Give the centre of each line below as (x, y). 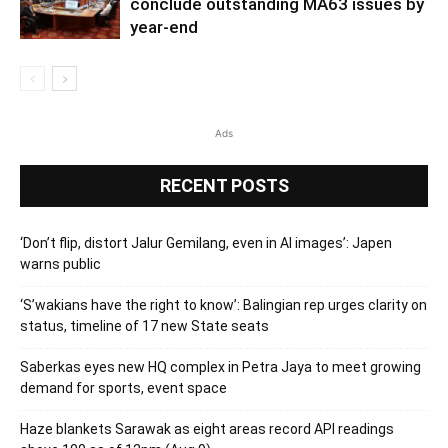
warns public (60, 263)
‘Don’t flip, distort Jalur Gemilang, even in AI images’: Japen (206, 242)
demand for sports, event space (123, 387)
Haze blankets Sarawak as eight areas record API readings (207, 428)
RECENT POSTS (224, 185)
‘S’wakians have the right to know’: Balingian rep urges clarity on (223, 304)
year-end (164, 26)
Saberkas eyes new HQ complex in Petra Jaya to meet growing (220, 366)
